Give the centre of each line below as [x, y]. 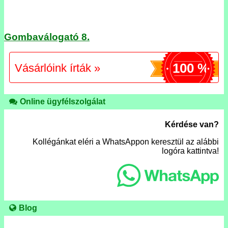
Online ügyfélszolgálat [63, 101]
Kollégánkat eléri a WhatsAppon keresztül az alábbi [126, 141]
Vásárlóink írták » [58, 68]
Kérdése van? [192, 124]
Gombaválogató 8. [47, 37]
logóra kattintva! [190, 151]
